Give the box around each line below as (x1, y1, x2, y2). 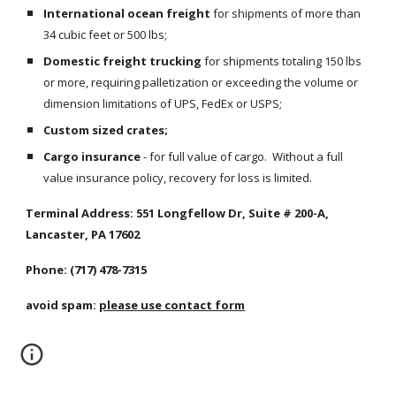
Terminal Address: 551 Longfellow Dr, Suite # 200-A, (26, 205, 330, 221)
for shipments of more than (210, 5, 362, 21)
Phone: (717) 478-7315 (26, 262, 148, 278)
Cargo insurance (43, 148, 141, 164)
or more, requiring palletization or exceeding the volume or (43, 74, 359, 90)
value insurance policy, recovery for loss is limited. (43, 170, 313, 186)
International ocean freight (43, 5, 211, 21)
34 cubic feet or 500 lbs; (43, 27, 168, 42)
